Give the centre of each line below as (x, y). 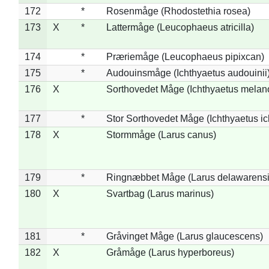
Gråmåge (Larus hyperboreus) (170, 252)
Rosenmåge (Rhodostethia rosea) (178, 11)
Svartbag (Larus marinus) (160, 193)
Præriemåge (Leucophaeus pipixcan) (185, 56)
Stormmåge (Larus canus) (161, 134)
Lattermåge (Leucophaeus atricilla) (180, 27)
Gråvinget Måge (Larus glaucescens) (184, 236)
